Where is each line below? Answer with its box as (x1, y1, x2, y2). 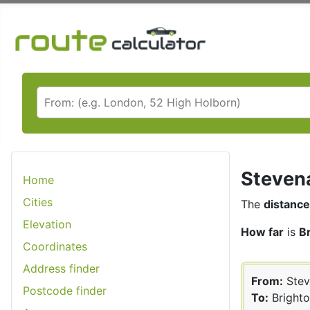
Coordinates (23, 239, 87, 253)
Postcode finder (23, 283, 107, 298)
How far (241, 224, 284, 239)
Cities (23, 194, 53, 209)
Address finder (23, 261, 100, 275)
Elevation (23, 217, 71, 231)
